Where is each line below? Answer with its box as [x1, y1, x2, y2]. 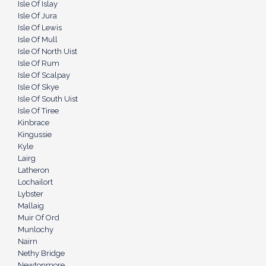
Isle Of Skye [18, 83, 59, 91]
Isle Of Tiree [18, 106, 59, 115]
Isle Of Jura [18, 11, 57, 20]
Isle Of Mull [18, 35, 58, 44]
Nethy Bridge [18, 249, 65, 258]
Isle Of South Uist [18, 94, 78, 103]
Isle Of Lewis [18, 23, 62, 32]
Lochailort [18, 178, 53, 186]
